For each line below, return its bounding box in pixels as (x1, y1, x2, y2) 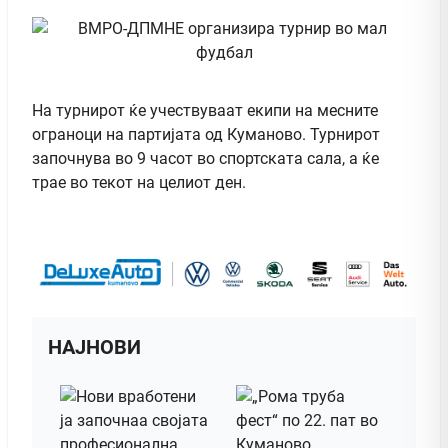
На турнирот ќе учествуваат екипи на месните (32, 100, 378, 120)
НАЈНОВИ (48, 335, 141, 360)
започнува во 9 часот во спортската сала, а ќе (32, 148, 379, 168)
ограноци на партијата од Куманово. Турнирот (32, 124, 380, 144)
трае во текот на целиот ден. (32, 172, 246, 192)
